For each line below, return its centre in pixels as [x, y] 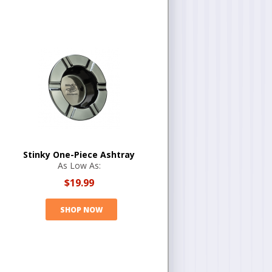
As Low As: [79, 165]
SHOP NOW [81, 209]
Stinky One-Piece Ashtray [79, 155]
